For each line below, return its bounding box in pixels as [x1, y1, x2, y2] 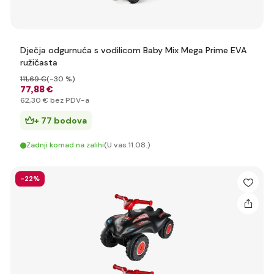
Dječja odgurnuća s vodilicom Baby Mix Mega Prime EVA [20, 45, 246, 56]
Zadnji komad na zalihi [26, 140, 104, 150]
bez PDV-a [48, 95, 89, 105]
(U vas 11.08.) [104, 140, 150, 150]
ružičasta [20, 57, 57, 68]
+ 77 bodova [34, 115, 87, 126]
